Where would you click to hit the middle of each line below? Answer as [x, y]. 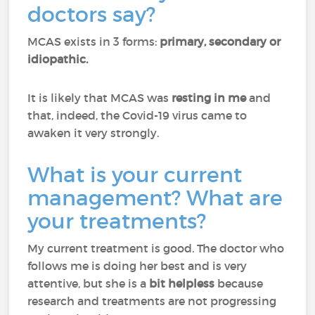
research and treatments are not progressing [152, 301]
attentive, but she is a [89, 283]
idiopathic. [59, 59]
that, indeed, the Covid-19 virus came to [137, 115]
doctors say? [95, 14]
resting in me [211, 98]
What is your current [135, 175]
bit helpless [184, 283]
